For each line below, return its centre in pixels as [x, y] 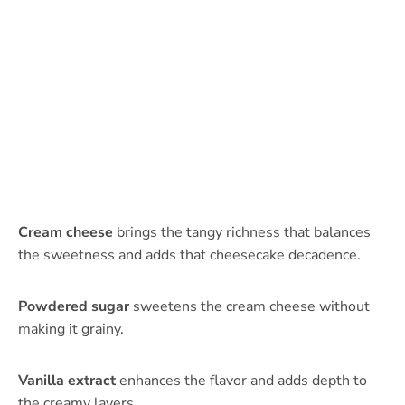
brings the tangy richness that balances [242, 233]
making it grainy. [71, 330]
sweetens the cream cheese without [250, 307]
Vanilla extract [67, 381]
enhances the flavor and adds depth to [241, 381]
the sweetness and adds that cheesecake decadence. [189, 255]
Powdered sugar [74, 307]
